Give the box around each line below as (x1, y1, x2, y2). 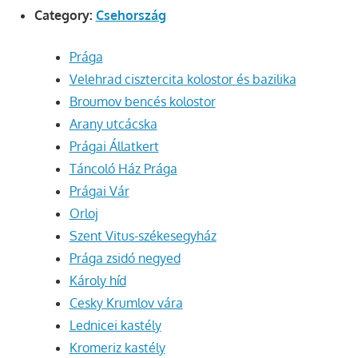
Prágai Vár (69, 183, 129, 200)
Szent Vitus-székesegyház (69, 228, 217, 245)
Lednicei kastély (69, 317, 161, 334)
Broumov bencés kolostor (69, 93, 216, 110)
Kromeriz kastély (69, 340, 165, 356)
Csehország (95, 7, 166, 24)
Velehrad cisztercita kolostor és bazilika (69, 71, 296, 88)
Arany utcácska (69, 116, 157, 133)
